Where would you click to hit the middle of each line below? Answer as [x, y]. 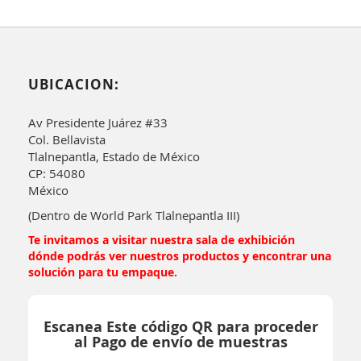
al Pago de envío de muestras [180, 342]
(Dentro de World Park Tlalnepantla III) [134, 216]
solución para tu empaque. [103, 272]
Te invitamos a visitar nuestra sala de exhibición [162, 240]
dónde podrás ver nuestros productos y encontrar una [180, 256]
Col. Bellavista [67, 140]
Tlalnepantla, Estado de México [114, 157]
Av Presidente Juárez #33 [98, 123]
